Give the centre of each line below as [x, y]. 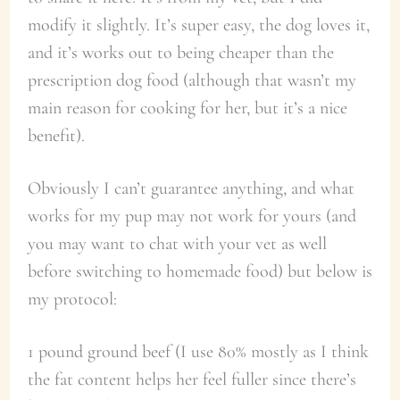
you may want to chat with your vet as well [177, 244]
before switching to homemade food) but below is [200, 271]
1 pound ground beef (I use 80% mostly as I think [198, 352]
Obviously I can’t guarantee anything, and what [191, 188]
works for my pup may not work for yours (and [192, 216]
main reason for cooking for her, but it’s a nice [187, 108]
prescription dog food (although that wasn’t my [192, 80]
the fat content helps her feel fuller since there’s [192, 379]
